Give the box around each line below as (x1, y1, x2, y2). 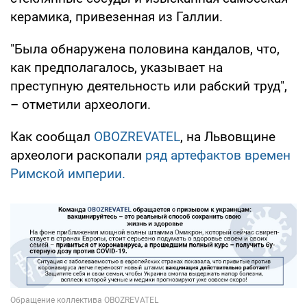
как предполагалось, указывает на (10, 60, 223, 76)
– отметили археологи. (10, 97, 151, 113)
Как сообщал (10, 129, 94, 145)
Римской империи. (10, 166, 125, 182)
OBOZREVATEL (94, 129, 180, 145)
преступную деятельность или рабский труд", (10, 78, 287, 95)
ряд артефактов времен (145, 147, 291, 164)
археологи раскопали (10, 147, 145, 164)
